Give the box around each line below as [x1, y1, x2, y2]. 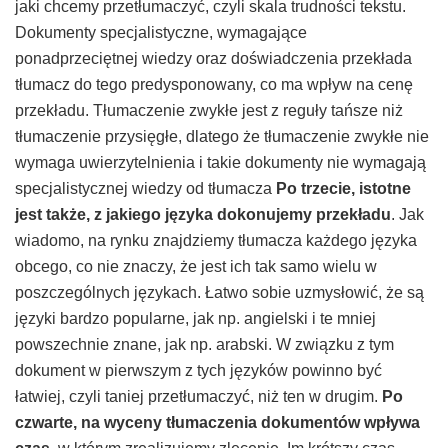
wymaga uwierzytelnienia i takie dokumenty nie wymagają [15, 154, 426, 172]
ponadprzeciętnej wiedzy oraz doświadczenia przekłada [15, 50, 412, 68]
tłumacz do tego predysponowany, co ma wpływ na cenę [15, 76, 413, 94]
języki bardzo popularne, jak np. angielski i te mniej [15, 310, 376, 328]
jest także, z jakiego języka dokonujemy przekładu [15, 206, 391, 224]
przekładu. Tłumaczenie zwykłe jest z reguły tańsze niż [15, 102, 403, 120]
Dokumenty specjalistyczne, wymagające [15, 24, 307, 42]
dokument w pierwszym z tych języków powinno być [15, 362, 382, 380]
